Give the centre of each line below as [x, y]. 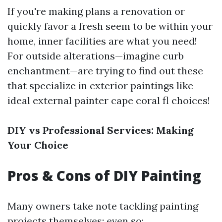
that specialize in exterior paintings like [100, 85]
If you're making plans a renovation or [96, 11]
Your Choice [38, 145]
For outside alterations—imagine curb [96, 56]
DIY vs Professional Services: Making [101, 130]
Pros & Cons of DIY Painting [104, 175]
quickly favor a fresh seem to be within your [110, 26]
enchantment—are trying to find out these [105, 71]
